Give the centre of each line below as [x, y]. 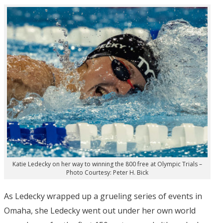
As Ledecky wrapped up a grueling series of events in [103, 196]
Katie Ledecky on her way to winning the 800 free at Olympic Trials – [107, 164]
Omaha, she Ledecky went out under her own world [100, 211]
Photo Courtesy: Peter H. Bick [107, 173]
